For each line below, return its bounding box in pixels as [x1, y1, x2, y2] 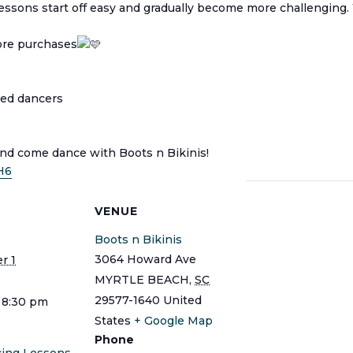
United [163, 293, 202, 308]
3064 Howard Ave [95, 252, 196, 267]
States [95, 314, 131, 329]
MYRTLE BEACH [95, 273, 189, 288]
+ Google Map [134, 314, 213, 329]
